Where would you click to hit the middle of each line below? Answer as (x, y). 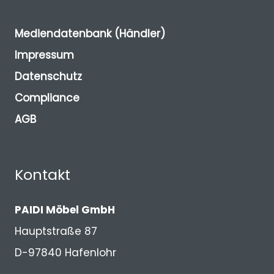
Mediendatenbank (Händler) (90, 33)
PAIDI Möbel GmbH (65, 210)
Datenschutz (48, 76)
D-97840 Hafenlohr (65, 253)
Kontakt (43, 174)
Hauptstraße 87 (56, 231)
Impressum (44, 55)
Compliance (47, 98)
